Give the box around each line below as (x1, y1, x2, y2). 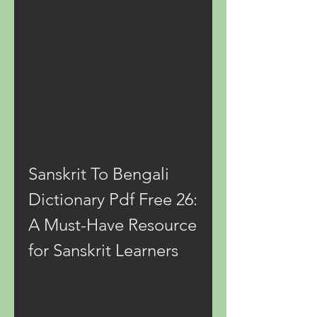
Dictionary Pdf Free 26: (28, 189, 197, 209)
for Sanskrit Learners (28, 240, 178, 260)
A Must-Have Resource (28, 214, 197, 235)
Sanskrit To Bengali (28, 163, 169, 184)
